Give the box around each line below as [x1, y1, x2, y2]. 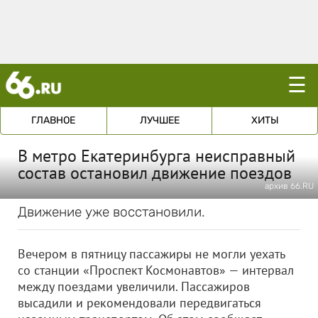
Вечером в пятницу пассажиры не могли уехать [18, 246, 285, 262]
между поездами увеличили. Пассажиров [18, 278, 250, 295]
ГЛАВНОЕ [31, 114, 76, 126]
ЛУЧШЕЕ [139, 114, 180, 126]
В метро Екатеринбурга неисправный [18, 145, 295, 167]
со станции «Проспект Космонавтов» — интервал [18, 262, 294, 278]
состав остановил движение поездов [18, 162, 292, 184]
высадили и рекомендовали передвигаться [18, 295, 261, 311]
